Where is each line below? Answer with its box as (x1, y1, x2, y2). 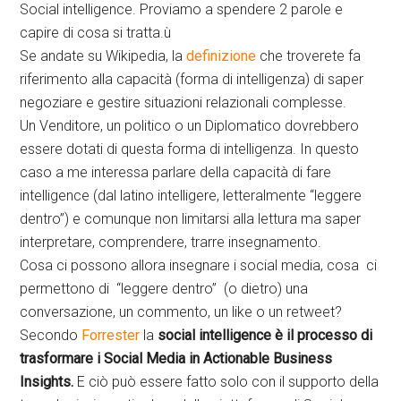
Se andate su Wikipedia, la (20, 47, 187, 64)
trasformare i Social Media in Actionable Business (20, 349, 333, 367)
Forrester (81, 326, 141, 344)
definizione (186, 47, 257, 64)
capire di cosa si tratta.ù (20, 23, 172, 41)
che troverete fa (256, 47, 362, 64)
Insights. (20, 372, 78, 390)
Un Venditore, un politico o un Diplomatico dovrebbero (20, 116, 360, 134)
